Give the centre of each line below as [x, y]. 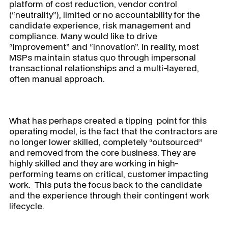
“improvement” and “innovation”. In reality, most [104, 47]
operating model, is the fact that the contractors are [113, 131]
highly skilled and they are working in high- [94, 163]
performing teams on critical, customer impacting [109, 174]
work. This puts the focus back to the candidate [106, 185]
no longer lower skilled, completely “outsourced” [106, 142]
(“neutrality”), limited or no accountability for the [105, 15]
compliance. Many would [60, 36]
